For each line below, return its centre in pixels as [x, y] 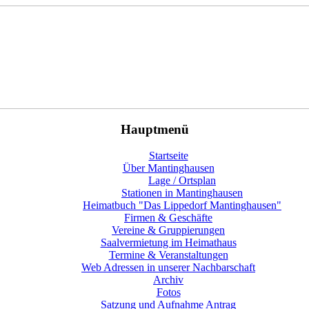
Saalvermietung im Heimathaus [168, 243]
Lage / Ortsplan [182, 181]
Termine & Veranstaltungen [168, 255]
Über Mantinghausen [168, 168]
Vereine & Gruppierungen [168, 230]
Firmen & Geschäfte [168, 218]
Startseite [168, 156]
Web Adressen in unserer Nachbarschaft [168, 268]
